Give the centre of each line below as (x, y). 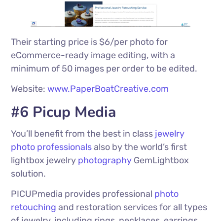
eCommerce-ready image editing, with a (93, 55)
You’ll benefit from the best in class (83, 133)
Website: (29, 89)
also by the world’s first (140, 147)
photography (105, 160)
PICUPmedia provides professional (83, 194)
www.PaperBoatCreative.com (108, 89)
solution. (29, 173)
